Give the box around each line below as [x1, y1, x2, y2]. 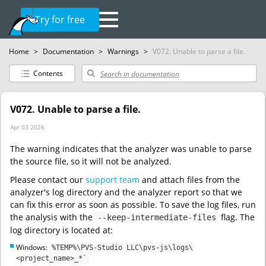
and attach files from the [140, 174, 240, 185]
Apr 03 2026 [10, 123, 45, 131]
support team [85, 174, 140, 185]
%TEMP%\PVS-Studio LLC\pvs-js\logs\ [52, 243, 193, 252]
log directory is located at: [10, 224, 113, 236]
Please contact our [10, 174, 85, 185]
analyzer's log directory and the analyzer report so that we [10, 186, 242, 198]
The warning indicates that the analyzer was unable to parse [10, 143, 252, 154]
